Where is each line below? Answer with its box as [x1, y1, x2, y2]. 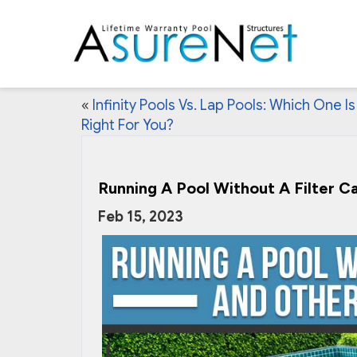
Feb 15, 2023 [98, 208, 183, 226]
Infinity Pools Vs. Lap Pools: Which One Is [92, 96, 355, 114]
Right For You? [81, 116, 174, 134]
